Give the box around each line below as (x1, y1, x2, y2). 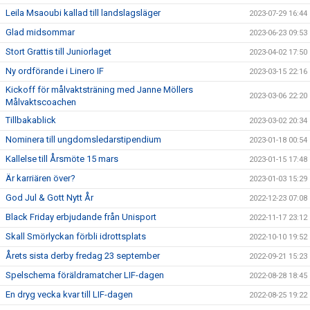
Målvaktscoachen (6, 97, 76, 108)
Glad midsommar (6, 27, 75, 38)
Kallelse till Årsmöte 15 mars (6, 154, 118, 165)
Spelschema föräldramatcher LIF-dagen (6, 270, 164, 281)
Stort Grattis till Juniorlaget (6, 46, 111, 57)
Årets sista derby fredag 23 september (6, 250, 160, 262)
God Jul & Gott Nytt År (6, 192, 93, 203)
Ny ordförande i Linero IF (6, 66, 104, 77)
